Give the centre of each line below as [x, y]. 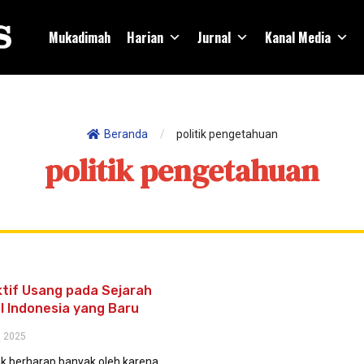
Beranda [126, 134]
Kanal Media [298, 37]
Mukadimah [80, 37]
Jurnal [214, 37]
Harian [145, 37]
